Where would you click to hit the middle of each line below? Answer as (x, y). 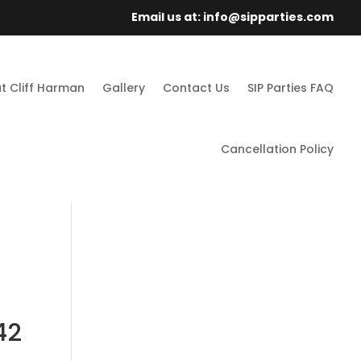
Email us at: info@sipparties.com (232, 17)
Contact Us (197, 87)
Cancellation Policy (278, 149)
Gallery (124, 87)
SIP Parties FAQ (291, 87)
